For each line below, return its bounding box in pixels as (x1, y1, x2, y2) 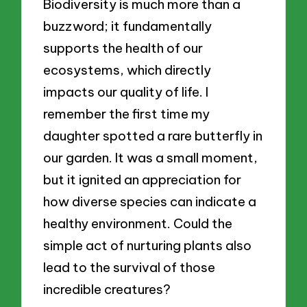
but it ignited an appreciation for (43, 171, 242, 188)
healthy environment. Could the (43, 214, 233, 232)
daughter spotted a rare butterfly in (43, 127, 263, 144)
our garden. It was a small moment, (43, 149, 258, 166)
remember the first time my (43, 105, 210, 122)
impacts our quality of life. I (43, 83, 209, 100)
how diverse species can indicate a (43, 193, 257, 210)
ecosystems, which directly (43, 61, 212, 78)
